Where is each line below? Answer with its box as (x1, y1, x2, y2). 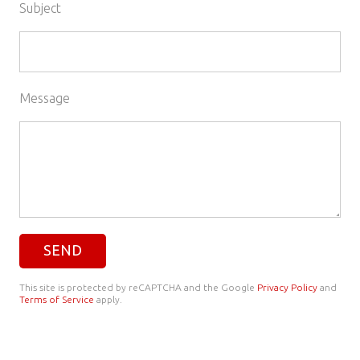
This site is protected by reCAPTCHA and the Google (19, 281, 257, 292)
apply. (94, 293, 122, 305)
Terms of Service (19, 293, 94, 305)
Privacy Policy (257, 281, 317, 292)
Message (19, 90, 70, 105)
